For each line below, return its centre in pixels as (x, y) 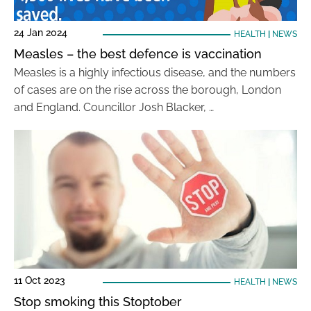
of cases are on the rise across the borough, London (148, 90)
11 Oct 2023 (40, 280)
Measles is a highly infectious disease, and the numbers (155, 73)
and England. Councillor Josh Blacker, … (114, 107)
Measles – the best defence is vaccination (138, 54)
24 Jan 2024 (41, 33)
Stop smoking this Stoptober (98, 302)
